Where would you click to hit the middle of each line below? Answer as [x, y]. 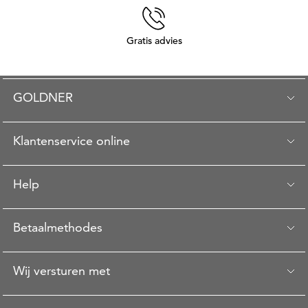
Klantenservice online [71, 141]
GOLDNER [43, 97]
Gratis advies [154, 41]
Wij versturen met [62, 271]
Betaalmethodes [58, 227]
